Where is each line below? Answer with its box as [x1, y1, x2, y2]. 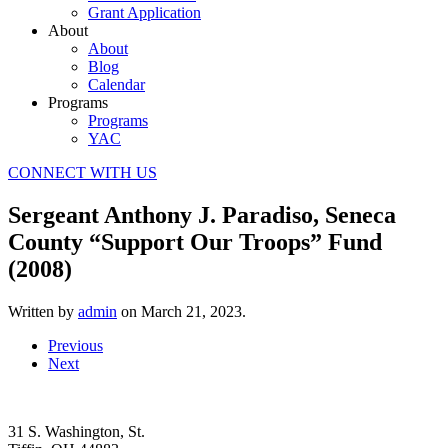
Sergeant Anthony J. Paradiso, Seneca [8, 201, 396, 228]
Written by [8, 302, 78, 320]
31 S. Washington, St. [8, 422, 145, 440]
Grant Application [88, 4, 201, 21]
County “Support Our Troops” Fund [8, 228, 382, 255]
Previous [48, 336, 103, 354]
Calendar [88, 76, 145, 93]
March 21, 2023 [141, 302, 242, 320]
